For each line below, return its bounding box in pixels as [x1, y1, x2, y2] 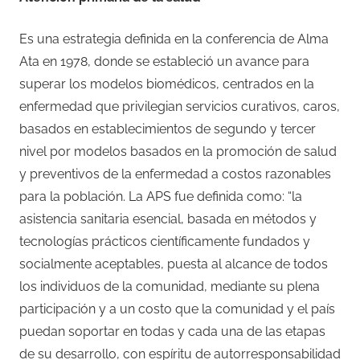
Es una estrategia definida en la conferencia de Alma [19, 31, 329, 47]
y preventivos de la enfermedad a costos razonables [19, 166, 331, 182]
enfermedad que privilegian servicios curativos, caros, [19, 98, 340, 114]
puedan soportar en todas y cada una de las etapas [19, 323, 325, 339]
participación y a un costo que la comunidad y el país [19, 301, 335, 317]
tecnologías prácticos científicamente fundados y [19, 233, 310, 249]
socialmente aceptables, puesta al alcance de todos [19, 256, 328, 272]
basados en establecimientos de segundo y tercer [19, 121, 316, 137]
